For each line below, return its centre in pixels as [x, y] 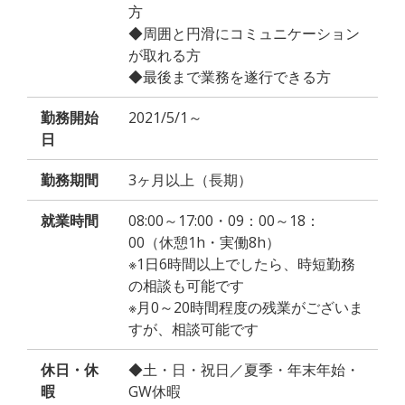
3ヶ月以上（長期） [190, 180]
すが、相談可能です [193, 330]
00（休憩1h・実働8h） [204, 243]
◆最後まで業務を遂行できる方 [230, 77]
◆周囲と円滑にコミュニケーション [244, 34]
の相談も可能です [186, 286]
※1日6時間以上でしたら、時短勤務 [242, 264]
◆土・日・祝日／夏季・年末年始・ [244, 370]
